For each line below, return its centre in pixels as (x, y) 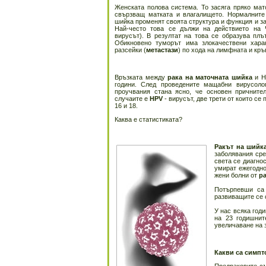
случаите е (132, 99)
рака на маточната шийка (210, 77)
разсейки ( (130, 50)
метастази (162, 50)
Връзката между (141, 77)
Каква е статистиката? (148, 119)
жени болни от (237, 175)
